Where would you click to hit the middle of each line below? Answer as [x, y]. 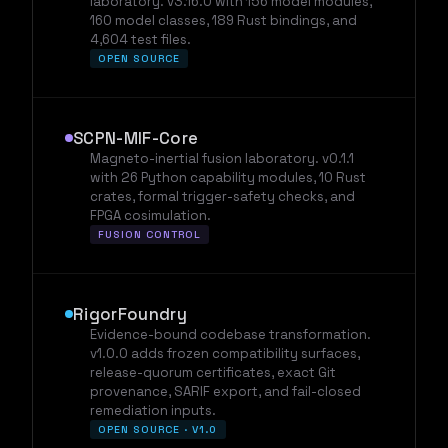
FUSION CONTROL [149, 234]
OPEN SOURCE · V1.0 [157, 429]
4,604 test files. [140, 39]
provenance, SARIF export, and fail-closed [225, 391]
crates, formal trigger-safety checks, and [222, 196]
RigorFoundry [130, 313]
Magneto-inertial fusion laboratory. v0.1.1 [221, 158]
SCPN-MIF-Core [136, 137]
